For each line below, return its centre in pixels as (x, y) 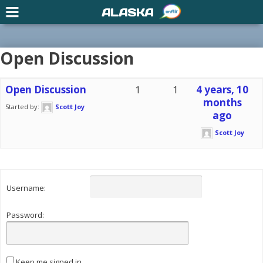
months (222, 102)
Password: (25, 215)
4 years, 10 (222, 90)
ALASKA (127, 12)
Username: (26, 188)
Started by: (23, 107)
